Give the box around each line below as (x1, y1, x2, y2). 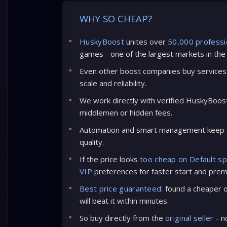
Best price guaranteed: (80, 183, 163, 194)
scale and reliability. (80, 78, 146, 88)
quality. (80, 137, 104, 147)
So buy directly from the (80, 213, 165, 223)
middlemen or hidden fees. (80, 107, 172, 118)
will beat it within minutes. (80, 196, 169, 206)
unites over (124, 36, 168, 47)
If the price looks (80, 154, 140, 164)
